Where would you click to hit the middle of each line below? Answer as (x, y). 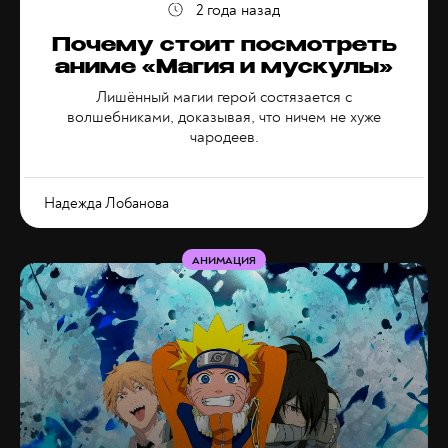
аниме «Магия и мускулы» (224, 69)
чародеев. (224, 137)
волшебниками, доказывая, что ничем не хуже (224, 117)
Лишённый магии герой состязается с (224, 97)
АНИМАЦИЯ (224, 260)
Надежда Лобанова (106, 203)
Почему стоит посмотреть (224, 47)
